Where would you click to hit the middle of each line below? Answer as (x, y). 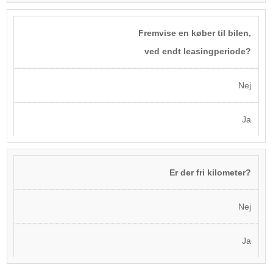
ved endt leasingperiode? (198, 51)
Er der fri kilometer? (211, 172)
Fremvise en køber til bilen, (195, 33)
